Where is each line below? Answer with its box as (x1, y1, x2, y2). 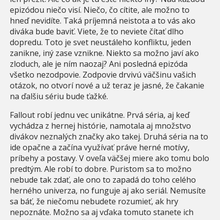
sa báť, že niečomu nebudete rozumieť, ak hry (10, 195, 178, 207)
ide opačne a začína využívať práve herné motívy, (10, 141, 190, 153)
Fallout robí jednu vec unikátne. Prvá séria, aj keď (10, 109, 190, 120)
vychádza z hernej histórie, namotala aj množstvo (10, 120, 191, 131)
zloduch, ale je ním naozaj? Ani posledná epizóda (10, 58, 188, 69)
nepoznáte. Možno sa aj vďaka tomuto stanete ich (10, 206, 193, 218)
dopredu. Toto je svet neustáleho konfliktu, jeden (10, 36, 191, 48)
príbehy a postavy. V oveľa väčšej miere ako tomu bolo (10, 152, 209, 164)
